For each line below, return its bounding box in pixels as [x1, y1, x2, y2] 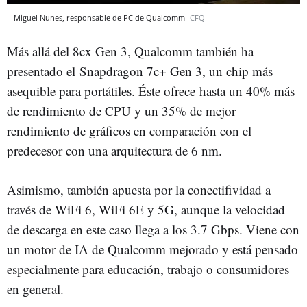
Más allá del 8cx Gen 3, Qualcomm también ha [7, 42, 254, 60]
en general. [7, 280, 64, 297]
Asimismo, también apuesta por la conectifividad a [7, 180, 271, 198]
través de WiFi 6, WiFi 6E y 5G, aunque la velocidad [7, 200, 285, 218]
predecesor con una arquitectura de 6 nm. [7, 141, 222, 159]
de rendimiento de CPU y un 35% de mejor [7, 101, 236, 119]
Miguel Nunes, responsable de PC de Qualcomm [14, 12, 187, 23]
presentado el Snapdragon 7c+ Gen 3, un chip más [7, 62, 273, 79]
